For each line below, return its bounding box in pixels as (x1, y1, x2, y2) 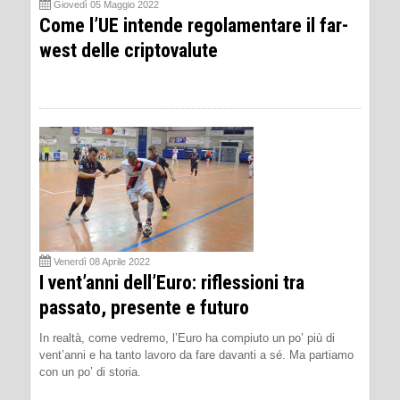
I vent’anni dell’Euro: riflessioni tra (39, 271, 304, 294)
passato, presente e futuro (39, 296, 249, 319)
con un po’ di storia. (39, 364, 141, 379)
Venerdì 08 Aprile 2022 (54, 255, 150, 267)
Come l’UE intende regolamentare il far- (39, 13, 348, 37)
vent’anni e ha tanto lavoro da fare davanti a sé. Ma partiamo (39, 347, 354, 362)
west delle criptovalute (39, 38, 218, 62)
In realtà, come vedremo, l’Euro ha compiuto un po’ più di (39, 330, 335, 345)
